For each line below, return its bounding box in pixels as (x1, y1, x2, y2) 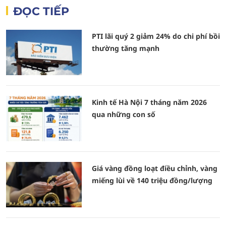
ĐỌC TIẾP (13, 5, 69, 18)
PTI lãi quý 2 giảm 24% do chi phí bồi (92, 31, 220, 41)
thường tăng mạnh (92, 43, 159, 53)
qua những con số (92, 109, 155, 119)
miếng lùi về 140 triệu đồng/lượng (92, 176, 212, 185)
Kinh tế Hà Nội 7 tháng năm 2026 (92, 97, 207, 107)
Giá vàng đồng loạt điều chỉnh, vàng (92, 163, 217, 173)
